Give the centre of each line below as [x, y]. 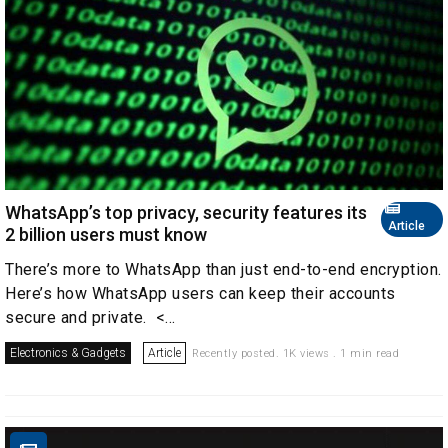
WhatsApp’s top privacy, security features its [186, 212]
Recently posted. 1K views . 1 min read [295, 353]
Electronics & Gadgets [68, 353]
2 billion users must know [106, 234]
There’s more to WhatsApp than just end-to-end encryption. [223, 269]
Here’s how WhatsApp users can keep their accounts [200, 293]
